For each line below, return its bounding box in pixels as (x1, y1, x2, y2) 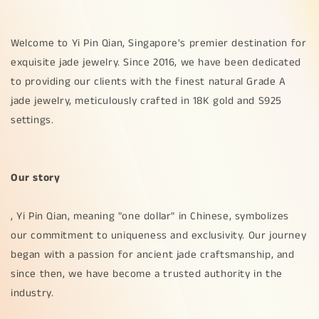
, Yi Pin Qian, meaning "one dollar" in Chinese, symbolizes (11, 209, 289, 224)
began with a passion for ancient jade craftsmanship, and (11, 247, 295, 262)
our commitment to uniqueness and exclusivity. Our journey (11, 228, 307, 243)
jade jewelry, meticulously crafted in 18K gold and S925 (11, 93, 283, 108)
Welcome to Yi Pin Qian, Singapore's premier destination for (11, 36, 307, 51)
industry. (11, 286, 54, 300)
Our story (11, 170, 61, 185)
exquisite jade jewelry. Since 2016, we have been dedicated (11, 55, 301, 70)
